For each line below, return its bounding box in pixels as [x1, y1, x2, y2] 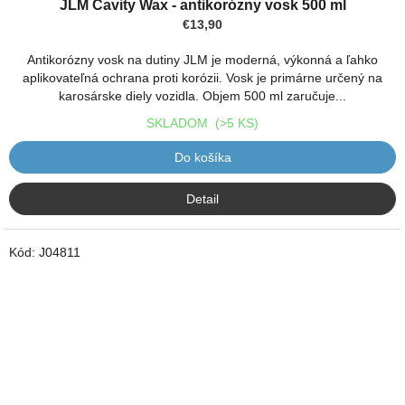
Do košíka [174, 149, 231, 165]
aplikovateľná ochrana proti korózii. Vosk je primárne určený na [23, 70, 382, 85]
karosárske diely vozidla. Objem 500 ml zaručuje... [59, 88, 346, 103]
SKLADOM [146, 115, 215, 130]
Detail [186, 191, 219, 206]
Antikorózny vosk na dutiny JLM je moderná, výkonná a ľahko [27, 52, 378, 67]
